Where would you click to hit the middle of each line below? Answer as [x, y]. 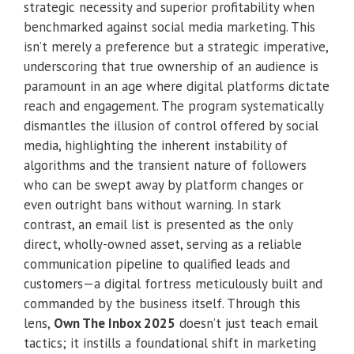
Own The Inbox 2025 [115, 323]
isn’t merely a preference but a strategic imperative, [176, 46]
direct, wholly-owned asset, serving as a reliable [163, 244]
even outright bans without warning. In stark [152, 204]
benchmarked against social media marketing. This [169, 26]
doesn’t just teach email [247, 323]
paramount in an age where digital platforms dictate [177, 86]
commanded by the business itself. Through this [162, 303]
